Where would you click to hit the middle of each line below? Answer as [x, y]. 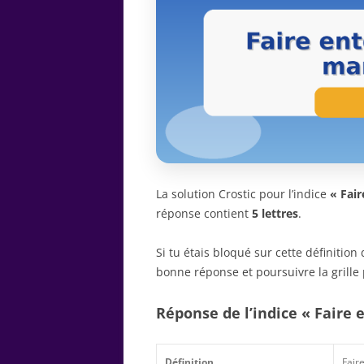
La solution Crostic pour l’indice [243, 193]
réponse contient [204, 213]
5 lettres [275, 213]
